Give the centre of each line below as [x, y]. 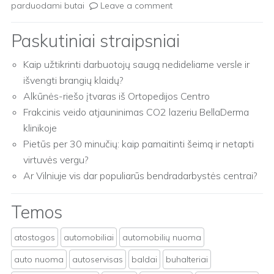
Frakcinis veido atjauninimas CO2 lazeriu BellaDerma [136, 112]
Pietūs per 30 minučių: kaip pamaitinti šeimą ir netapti [139, 144]
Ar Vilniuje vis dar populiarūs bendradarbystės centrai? [140, 176]
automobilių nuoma [162, 237]
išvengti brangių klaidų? [73, 80]
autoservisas [98, 259]
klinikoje [40, 128]
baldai [144, 259]
